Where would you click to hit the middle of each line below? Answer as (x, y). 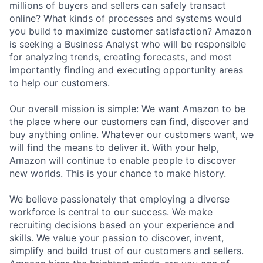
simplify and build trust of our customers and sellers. (127, 250)
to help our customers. (60, 82)
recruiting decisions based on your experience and (122, 225)
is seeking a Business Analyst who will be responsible (128, 44)
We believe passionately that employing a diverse (119, 199)
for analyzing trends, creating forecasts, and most (121, 57)
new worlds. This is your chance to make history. (118, 173)
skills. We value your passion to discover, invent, (117, 237)
